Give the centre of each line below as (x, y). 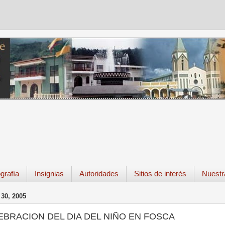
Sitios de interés (160, 174)
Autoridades (99, 174)
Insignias (49, 174)
